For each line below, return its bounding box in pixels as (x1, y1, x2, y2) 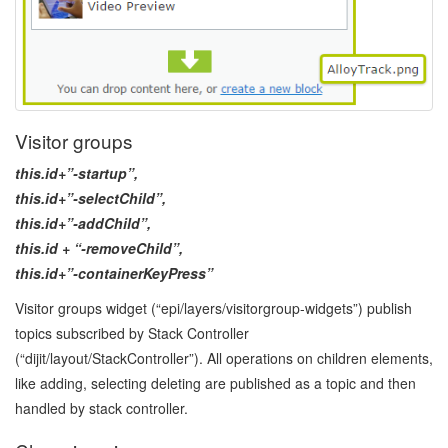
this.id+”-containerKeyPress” (15, 262, 213, 283)
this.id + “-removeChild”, (15, 237, 183, 258)
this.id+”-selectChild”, (15, 187, 166, 208)
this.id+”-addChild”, (15, 212, 151, 233)
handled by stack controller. (15, 397, 188, 418)
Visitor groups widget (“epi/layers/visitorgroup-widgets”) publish (15, 297, 412, 318)
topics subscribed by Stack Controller (15, 322, 249, 343)
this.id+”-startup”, (15, 162, 138, 183)
